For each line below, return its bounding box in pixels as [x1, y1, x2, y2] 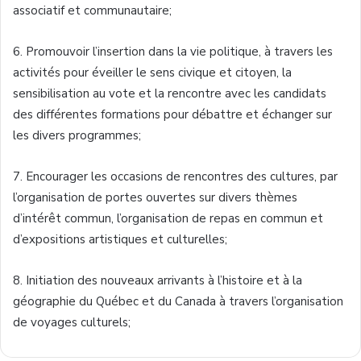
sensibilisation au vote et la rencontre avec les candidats [13, 85, 326, 102]
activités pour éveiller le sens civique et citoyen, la [13, 64, 292, 81]
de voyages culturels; [13, 314, 131, 330]
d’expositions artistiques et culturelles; [13, 231, 227, 247]
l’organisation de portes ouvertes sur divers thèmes [13, 189, 297, 205]
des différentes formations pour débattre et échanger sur [13, 106, 332, 122]
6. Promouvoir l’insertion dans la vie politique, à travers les [13, 44, 333, 60]
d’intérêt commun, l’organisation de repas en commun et [13, 210, 323, 226]
